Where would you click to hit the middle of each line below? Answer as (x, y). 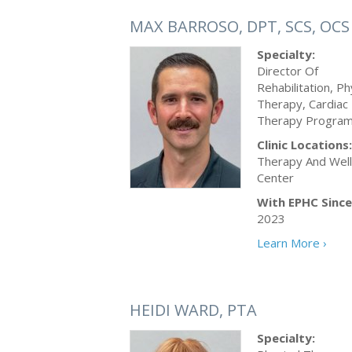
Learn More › (292, 243)
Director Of (288, 71)
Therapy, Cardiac (302, 104)
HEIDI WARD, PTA (193, 310)
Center (275, 178)
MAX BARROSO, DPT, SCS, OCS (240, 26)
